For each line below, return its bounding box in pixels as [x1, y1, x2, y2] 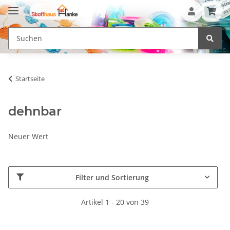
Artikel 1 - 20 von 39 [81, 197, 149, 207]
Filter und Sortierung [75, 172, 149, 182]
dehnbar [8, 103, 62, 119]
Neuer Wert [8, 131, 48, 141]
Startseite [15, 73, 45, 83]
